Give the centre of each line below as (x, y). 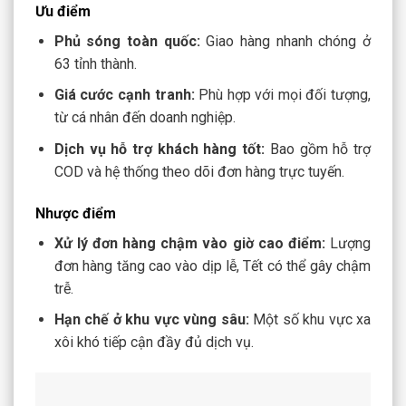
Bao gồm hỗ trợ (318, 150)
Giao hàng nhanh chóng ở (285, 41)
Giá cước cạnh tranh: (124, 95)
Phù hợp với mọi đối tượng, (282, 95)
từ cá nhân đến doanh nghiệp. (145, 118)
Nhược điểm (77, 213)
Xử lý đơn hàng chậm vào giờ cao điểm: (189, 243)
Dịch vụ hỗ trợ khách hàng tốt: (159, 150)
